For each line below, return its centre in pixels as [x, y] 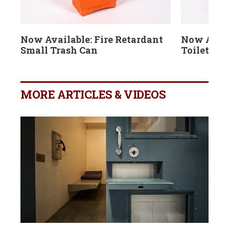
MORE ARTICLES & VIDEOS [93, 95]
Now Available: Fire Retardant [92, 40]
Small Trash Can [59, 50]
